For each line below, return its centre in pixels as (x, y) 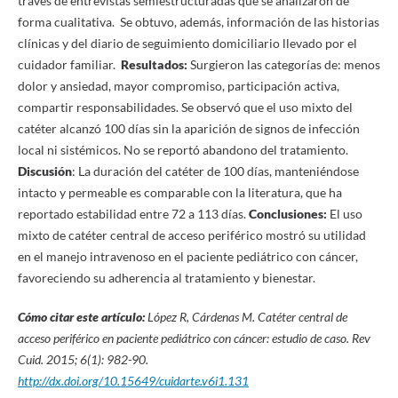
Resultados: (155, 64)
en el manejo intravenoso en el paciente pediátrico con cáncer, (187, 256)
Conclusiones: (287, 214)
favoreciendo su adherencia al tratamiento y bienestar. (166, 278)
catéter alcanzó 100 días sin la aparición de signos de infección (188, 128)
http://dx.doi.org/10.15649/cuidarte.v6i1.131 (133, 381)
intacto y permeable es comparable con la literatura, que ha (179, 192)
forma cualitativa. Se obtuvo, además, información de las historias (198, 22)
